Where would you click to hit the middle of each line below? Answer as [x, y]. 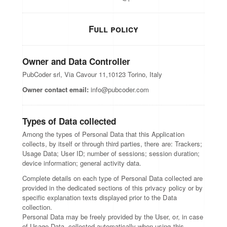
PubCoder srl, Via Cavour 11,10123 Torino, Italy [92, 74]
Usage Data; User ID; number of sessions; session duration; [111, 153]
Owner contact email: [56, 89]
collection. [37, 207]
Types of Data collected [69, 121]
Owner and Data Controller [77, 61]
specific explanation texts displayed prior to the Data [100, 197]
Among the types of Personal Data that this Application [103, 134]
